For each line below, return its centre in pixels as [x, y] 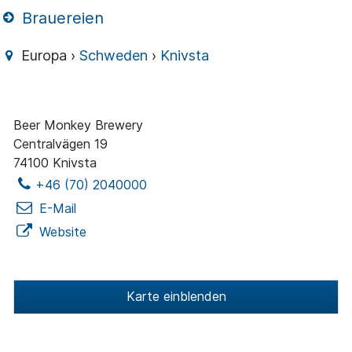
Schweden [114, 56]
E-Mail [56, 209]
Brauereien [61, 18]
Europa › [49, 56]
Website [61, 232]
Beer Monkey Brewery [78, 125]
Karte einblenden [176, 297]
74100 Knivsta [55, 163]
